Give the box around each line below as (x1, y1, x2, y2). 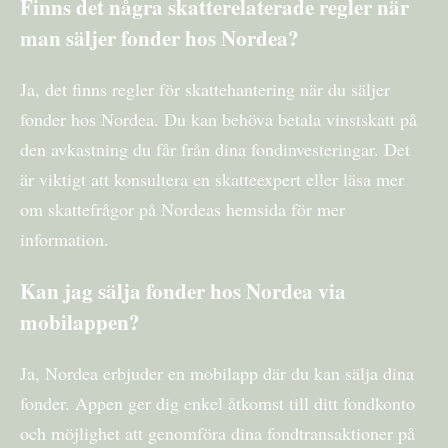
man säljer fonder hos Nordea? (20, 21, 299, 53)
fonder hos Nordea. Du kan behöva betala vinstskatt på (20, 106, 417, 131)
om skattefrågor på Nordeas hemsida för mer (20, 196, 345, 221)
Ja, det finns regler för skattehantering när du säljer (20, 76, 390, 101)
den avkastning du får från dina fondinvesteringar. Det (20, 136, 410, 161)
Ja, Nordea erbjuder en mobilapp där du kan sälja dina (20, 360, 414, 385)
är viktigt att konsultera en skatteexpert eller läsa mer (20, 166, 404, 191)
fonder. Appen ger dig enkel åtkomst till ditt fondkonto (20, 390, 415, 415)
